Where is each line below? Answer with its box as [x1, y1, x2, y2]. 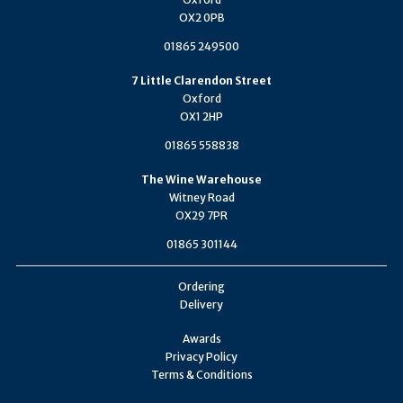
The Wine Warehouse [141, 172, 262, 186]
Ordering [178, 279, 225, 293]
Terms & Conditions [150, 367, 253, 381]
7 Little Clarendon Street [131, 73, 272, 87]
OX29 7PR [175, 208, 228, 222]
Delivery [180, 297, 223, 311]
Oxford [182, 91, 221, 105]
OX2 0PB [178, 10, 225, 24]
